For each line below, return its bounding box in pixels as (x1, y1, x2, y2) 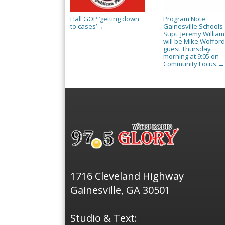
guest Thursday (163, 44, 211, 53)
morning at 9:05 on (163, 51, 219, 61)
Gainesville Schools (163, 21, 223, 31)
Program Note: (163, 14, 207, 23)
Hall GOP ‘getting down (70, 14, 139, 23)
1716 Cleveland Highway (70, 169, 184, 183)
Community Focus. (163, 59, 218, 68)
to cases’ (70, 21, 97, 31)
